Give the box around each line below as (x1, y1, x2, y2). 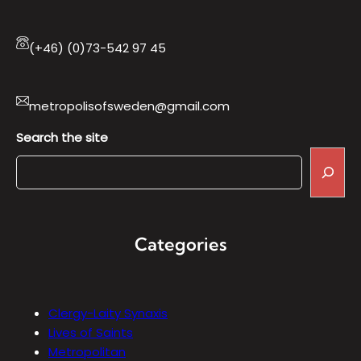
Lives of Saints (48, 323, 133, 341)
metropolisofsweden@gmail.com (29, 97, 230, 114)
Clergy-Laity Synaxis (48, 304, 168, 322)
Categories (134, 233, 227, 256)
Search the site (16, 128, 108, 146)
